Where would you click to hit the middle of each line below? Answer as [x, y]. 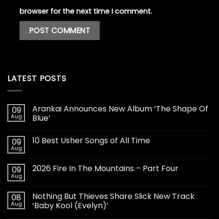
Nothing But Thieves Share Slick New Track [113, 196]
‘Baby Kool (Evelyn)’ [70, 205]
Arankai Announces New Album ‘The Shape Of [120, 109]
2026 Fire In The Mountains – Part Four [105, 168]
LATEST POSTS [37, 79]
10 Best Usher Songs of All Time [91, 140]
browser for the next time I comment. [86, 11]
